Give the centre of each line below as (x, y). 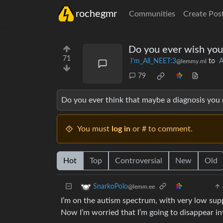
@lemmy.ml (191, 61)
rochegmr (96, 14)
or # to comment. (162, 129)
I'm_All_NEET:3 (153, 61)
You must (94, 129)
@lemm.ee (141, 187)
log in (121, 129)
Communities (152, 14)
